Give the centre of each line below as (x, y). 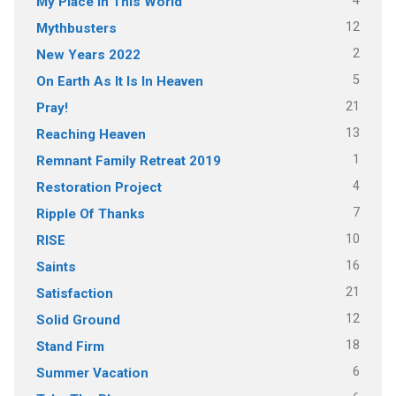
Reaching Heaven (91, 134)
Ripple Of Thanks (90, 213)
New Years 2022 (88, 54)
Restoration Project (99, 187)
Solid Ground (78, 320)
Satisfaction (74, 293)
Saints (56, 267)
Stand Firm (70, 346)
